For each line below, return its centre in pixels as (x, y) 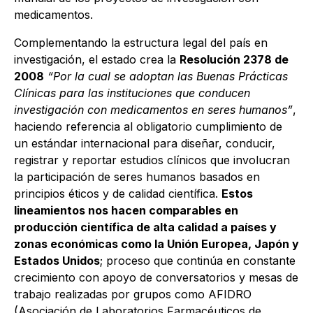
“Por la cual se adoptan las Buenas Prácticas (168, 77)
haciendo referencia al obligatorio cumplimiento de (148, 127)
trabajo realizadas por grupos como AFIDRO (133, 294)
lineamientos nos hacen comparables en (126, 211)
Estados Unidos (57, 261)
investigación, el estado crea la (97, 60)
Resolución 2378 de (234, 60)
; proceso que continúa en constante (198, 261)
